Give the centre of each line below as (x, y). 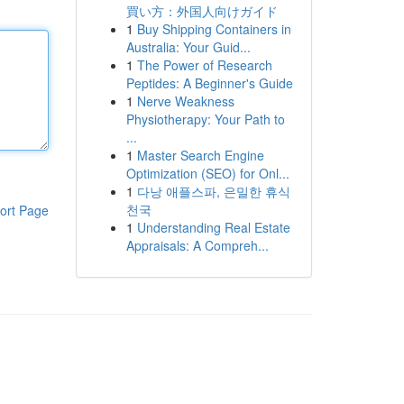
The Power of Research (204, 65)
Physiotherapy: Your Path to (205, 119)
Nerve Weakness (185, 101)
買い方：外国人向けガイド (202, 11)
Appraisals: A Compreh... (197, 245)
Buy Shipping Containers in (214, 29)
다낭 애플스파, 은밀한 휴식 (213, 191)
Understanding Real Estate (213, 227)
